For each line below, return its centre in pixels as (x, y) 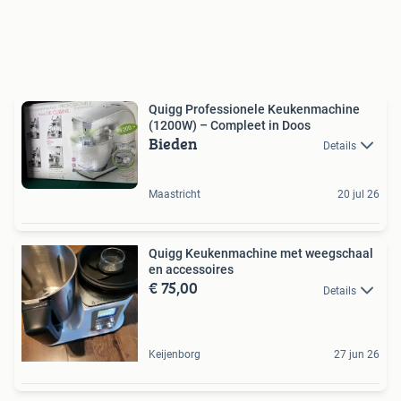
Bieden (173, 143)
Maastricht (175, 195)
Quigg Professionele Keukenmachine (254, 109)
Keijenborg (175, 355)
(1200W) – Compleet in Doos (230, 125)
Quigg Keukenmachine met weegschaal (261, 254)
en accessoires (191, 270)
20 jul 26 (358, 195)
